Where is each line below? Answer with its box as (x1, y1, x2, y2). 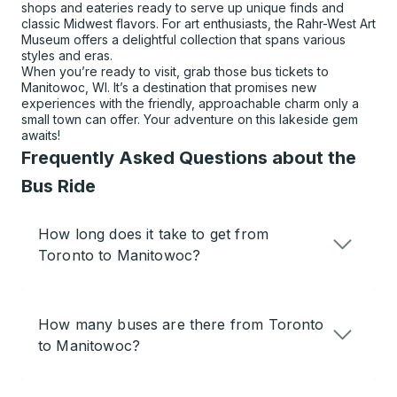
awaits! (21, 128, 60, 144)
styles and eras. (21, 48, 113, 64)
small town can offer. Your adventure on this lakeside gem (21, 112, 358, 128)
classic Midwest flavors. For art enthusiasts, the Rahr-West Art (21, 16, 376, 32)
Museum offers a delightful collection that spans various (21, 32, 346, 48)
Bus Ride (21, 175, 96, 198)
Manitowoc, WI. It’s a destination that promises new (21, 80, 316, 96)
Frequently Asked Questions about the (21, 147, 356, 169)
